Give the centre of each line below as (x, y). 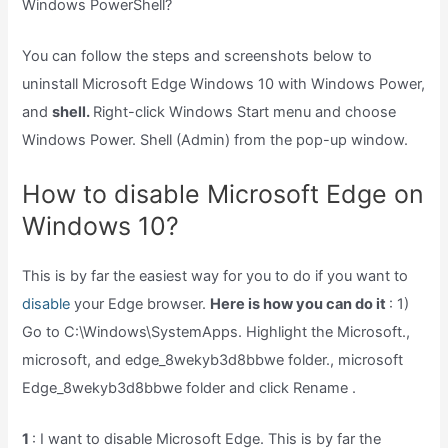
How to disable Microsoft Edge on (223, 193)
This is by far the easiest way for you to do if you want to (215, 275)
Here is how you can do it (300, 303)
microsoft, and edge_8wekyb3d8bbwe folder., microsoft (213, 359)
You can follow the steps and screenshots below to (197, 56)
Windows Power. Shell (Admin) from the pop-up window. (215, 140)
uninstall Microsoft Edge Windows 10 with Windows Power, (224, 84)
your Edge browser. (140, 303)
